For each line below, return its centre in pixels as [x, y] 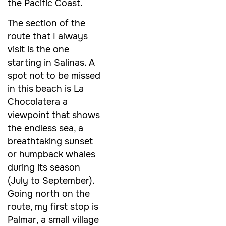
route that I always [48, 37]
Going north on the [49, 194]
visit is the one [38, 50]
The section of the [46, 23]
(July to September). [51, 181]
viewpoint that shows [54, 115]
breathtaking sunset [50, 142]
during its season [44, 168]
